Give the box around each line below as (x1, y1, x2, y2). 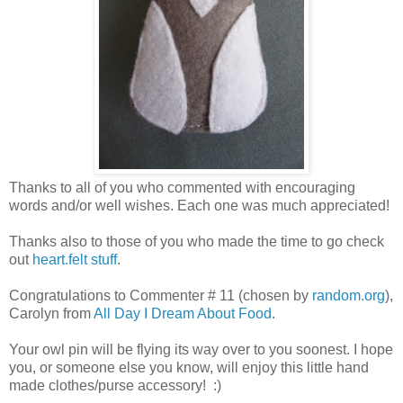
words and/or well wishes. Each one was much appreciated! (9, 197, 390, 213)
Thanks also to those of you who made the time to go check (9, 233, 384, 249)
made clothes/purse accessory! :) (9, 377, 221, 393)
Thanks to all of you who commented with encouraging (9, 179, 355, 195)
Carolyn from (9, 305, 94, 321)
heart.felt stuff (32, 251, 117, 267)
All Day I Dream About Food (94, 305, 272, 321)
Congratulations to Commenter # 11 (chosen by (9, 287, 312, 303)
